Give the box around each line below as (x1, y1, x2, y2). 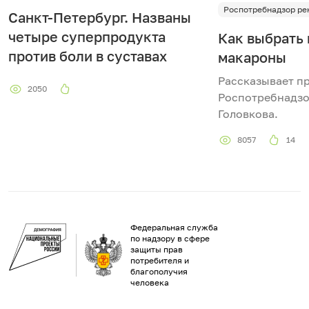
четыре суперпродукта (8, 28, 166, 45)
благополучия (130, 266, 188, 277)
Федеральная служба (130, 221, 218, 232)
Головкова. (218, 106, 278, 121)
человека (130, 277, 169, 288)
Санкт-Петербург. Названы (8, 8, 191, 26)
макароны (218, 48, 286, 66)
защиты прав (130, 243, 183, 255)
